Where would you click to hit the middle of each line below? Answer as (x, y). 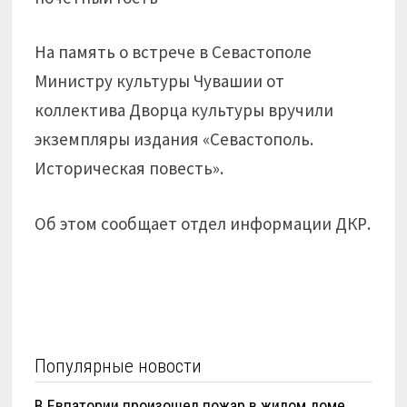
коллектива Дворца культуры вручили (184, 110)
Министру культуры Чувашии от (160, 81)
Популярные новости (119, 366)
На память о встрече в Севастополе (174, 52)
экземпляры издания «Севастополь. (174, 139)
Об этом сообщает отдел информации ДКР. (203, 223)
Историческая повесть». (129, 168)
